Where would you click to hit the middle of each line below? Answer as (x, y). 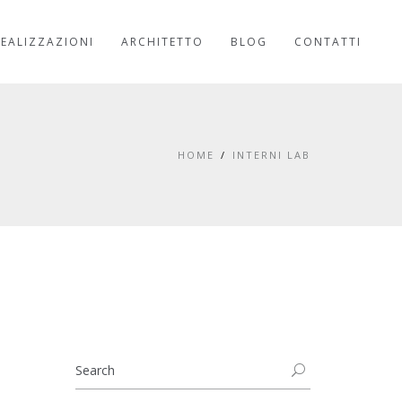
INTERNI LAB (271, 155)
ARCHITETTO (162, 42)
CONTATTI (328, 42)
